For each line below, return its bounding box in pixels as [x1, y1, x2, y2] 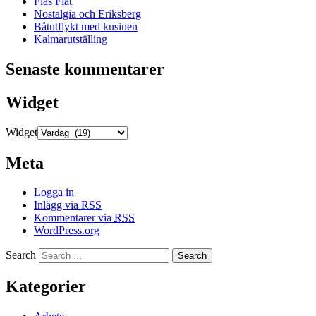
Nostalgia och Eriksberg [34, 7, 141, 20]
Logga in [34, 186, 74, 199]
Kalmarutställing [34, 32, 107, 45]
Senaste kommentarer [6, 59, 164, 78]
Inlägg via [34, 199, 81, 212]
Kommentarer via [34, 212, 114, 224]
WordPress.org [34, 224, 99, 237]
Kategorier [6, 277, 86, 296]
